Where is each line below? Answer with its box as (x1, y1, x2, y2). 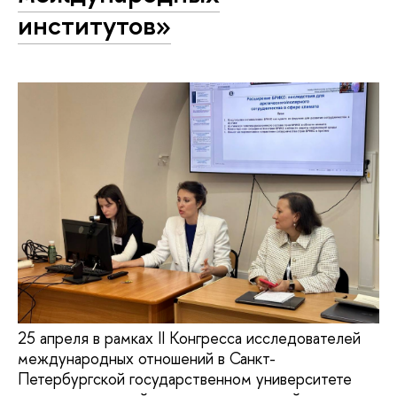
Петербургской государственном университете (18, 367, 352, 390)
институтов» (18, 6, 171, 44)
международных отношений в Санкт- (18, 346, 276, 370)
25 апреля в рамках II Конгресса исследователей (18, 326, 361, 349)
